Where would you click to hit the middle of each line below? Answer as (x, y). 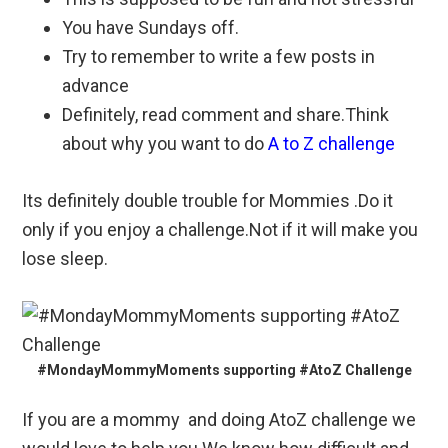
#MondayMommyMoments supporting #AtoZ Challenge (224, 369)
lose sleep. (65, 258)
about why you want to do (163, 143)
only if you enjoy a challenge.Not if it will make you (220, 229)
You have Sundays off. (151, 27)
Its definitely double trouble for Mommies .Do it (208, 200)
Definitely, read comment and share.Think (226, 114)
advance (96, 85)
